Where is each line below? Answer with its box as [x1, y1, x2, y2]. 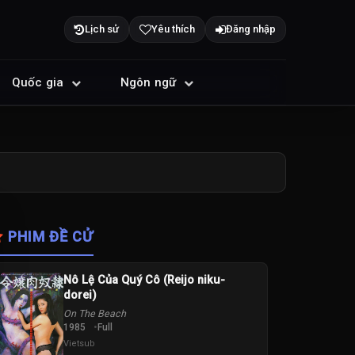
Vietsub [63, 338, 95, 349]
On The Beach [63, 307, 126, 319]
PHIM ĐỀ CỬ [3, 228, 94, 245]
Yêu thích [151, 23, 195, 36]
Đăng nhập [225, 23, 276, 36]
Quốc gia [11, 74, 67, 90]
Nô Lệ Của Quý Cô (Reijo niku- [63, 273, 225, 287]
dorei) [63, 288, 97, 302]
